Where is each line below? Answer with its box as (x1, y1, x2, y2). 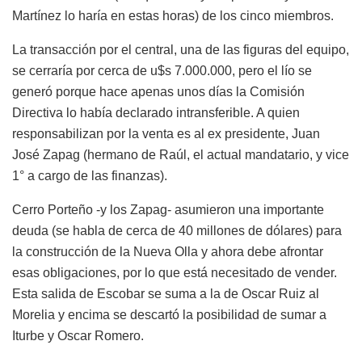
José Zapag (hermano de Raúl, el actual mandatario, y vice (12, 148, 349, 162)
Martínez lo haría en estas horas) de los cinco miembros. (12, 9, 334, 23)
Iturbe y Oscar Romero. (12, 329, 144, 343)
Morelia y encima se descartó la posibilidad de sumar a (12, 308, 326, 322)
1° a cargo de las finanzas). (12, 169, 167, 183)
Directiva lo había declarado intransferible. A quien (12, 106, 300, 120)
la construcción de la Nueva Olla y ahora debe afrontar (12, 245, 323, 259)
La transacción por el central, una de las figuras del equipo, (12, 43, 349, 57)
